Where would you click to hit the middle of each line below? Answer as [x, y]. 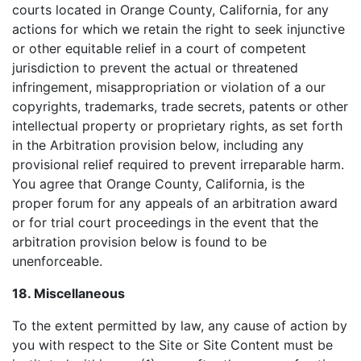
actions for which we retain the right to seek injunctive [178, 29]
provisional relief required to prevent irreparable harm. [178, 164]
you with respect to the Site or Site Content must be [172, 345]
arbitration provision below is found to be [139, 242]
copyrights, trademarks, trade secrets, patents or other [180, 106]
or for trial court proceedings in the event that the [165, 222]
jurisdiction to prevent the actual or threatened [155, 68]
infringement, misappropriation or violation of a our [169, 87]
